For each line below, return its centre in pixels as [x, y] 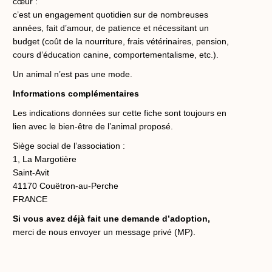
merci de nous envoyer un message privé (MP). [104, 232]
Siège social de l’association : [69, 145]
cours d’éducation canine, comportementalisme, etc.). [116, 54]
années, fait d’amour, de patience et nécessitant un [111, 28]
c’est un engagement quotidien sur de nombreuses [110, 14]
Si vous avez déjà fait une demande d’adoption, [111, 218]
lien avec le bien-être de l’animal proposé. [93, 126]
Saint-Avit [31, 172]
